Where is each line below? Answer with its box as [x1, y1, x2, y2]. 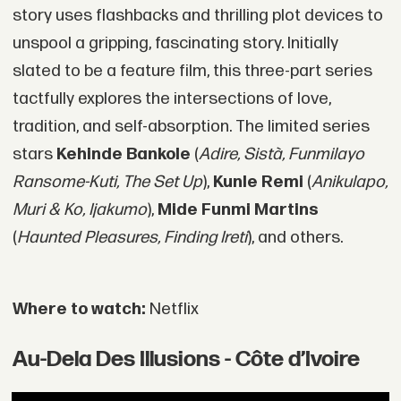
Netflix [149, 299, 199, 320]
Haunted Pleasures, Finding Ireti [16, 226, 247, 248]
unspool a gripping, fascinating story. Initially [12, 32, 338, 54]
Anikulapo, [311, 171, 388, 192]
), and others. [246, 226, 343, 248]
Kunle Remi [212, 171, 307, 192]
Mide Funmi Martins [157, 199, 319, 220]
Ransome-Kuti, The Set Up [12, 171, 202, 192]
